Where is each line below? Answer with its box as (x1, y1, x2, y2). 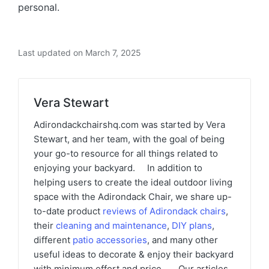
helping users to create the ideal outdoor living (34, 176, 232, 188)
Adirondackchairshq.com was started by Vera (34, 118, 225, 130)
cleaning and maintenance (56, 219, 167, 231)
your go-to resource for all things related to (34, 147, 218, 159)
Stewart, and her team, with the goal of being (34, 133, 225, 145)
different (34, 234, 73, 246)
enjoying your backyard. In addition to (34, 162, 202, 174)
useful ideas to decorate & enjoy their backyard (34, 248, 234, 260)
